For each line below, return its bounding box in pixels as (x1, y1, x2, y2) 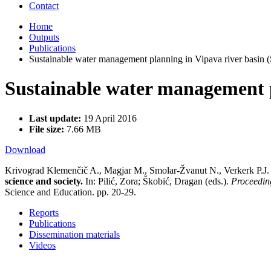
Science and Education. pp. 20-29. (5, 186, 136, 197)
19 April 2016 (83, 113, 137, 123)
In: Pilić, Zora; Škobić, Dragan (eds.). (83, 175, 231, 186)
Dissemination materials (29, 229, 120, 240)
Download (5, 144, 45, 155)
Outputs (29, 32, 59, 42)
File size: (29, 123, 67, 134)
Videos (29, 240, 56, 250)
